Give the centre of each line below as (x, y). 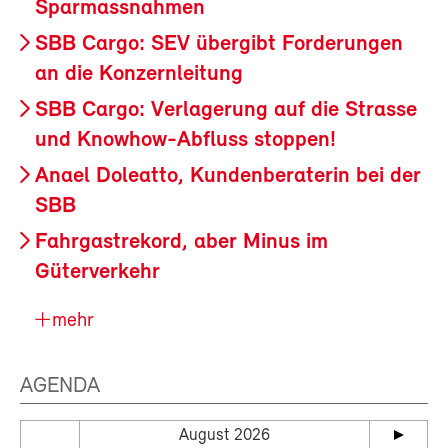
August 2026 (224, 436)
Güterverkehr (97, 273)
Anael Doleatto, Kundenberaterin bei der (228, 177)
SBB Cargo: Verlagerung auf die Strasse (226, 111)
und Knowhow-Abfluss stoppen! (185, 141)
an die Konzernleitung (139, 75)
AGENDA (60, 387)
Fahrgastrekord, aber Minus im (181, 243)
